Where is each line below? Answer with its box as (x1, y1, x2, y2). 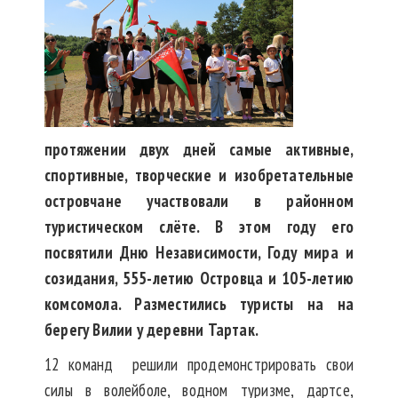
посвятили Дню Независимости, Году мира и (44, 242, 354, 264)
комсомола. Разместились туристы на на (44, 293, 354, 315)
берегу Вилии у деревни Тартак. (44, 319, 259, 341)
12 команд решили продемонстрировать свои (44, 354, 354, 376)
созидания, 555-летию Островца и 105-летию (44, 267, 354, 290)
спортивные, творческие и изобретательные (44, 164, 354, 187)
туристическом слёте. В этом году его (44, 216, 354, 238)
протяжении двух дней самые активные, (44, 139, 354, 161)
